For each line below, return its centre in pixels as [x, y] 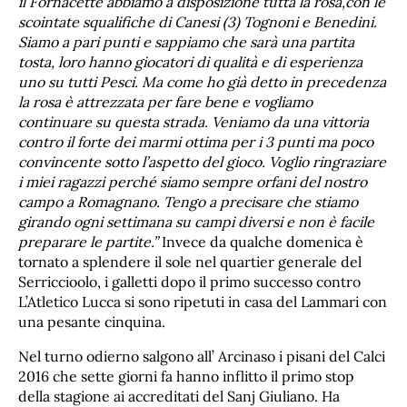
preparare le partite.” [90, 242]
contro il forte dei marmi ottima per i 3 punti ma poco [196, 142]
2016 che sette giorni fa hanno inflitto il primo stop [186, 377]
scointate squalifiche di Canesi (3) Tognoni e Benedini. [198, 22]
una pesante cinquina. [92, 322]
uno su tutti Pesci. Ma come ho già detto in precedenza [202, 82]
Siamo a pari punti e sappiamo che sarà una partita [186, 42]
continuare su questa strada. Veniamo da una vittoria [194, 122]
